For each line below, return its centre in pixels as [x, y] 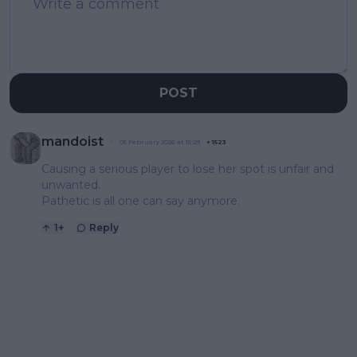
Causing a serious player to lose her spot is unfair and [188, 169]
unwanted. [71, 185]
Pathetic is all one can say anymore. [141, 201]
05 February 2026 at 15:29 [160, 142]
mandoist [73, 142]
